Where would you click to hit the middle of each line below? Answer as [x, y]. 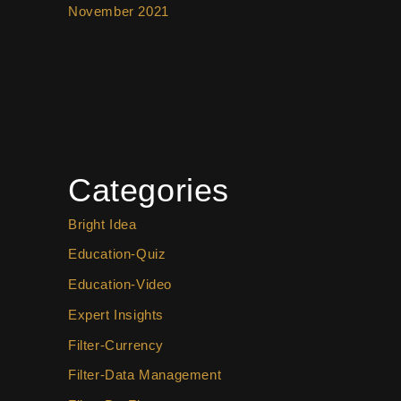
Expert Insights [116, 314]
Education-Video [120, 284]
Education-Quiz [117, 254]
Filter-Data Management [145, 375]
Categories [149, 190]
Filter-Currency [116, 345]
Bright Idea [102, 224]
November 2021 [119, 11]
